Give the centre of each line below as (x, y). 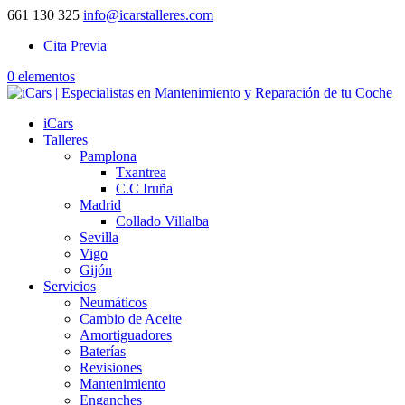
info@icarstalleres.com (148, 15)
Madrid (100, 205)
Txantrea (141, 172)
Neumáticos (113, 302)
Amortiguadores (126, 335)
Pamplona (108, 156)
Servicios (70, 286)
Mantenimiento (122, 384)
